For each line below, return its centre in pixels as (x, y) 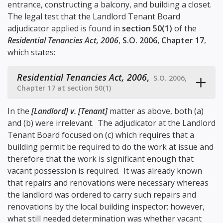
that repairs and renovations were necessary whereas (108, 183)
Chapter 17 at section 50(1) (64, 88)
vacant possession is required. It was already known (105, 171)
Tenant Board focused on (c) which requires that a (101, 135)
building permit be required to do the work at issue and (111, 147)
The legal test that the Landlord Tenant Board (94, 17)
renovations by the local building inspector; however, (106, 207)
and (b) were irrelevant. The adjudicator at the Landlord (111, 123)
